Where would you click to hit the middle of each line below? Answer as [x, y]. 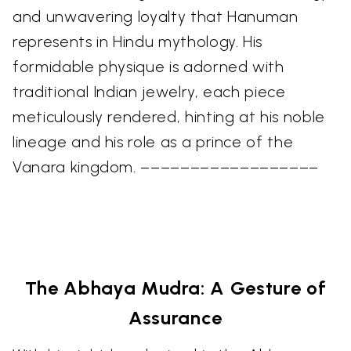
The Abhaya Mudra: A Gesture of [175, 288]
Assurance [175, 318]
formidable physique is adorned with [148, 67]
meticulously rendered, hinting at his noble [169, 117]
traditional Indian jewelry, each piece [149, 92]
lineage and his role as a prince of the [153, 142]
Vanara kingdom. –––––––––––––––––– [166, 167]
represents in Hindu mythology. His [138, 42]
